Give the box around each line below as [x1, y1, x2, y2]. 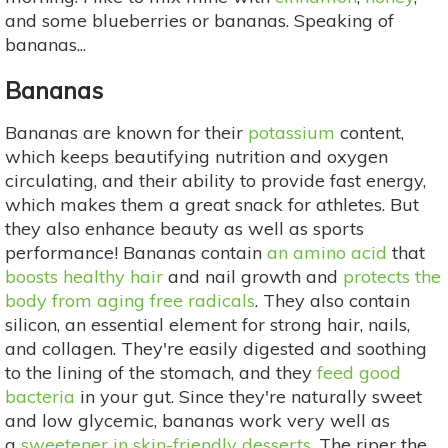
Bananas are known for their [5, 121, 248, 145]
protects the [343, 265, 441, 289]
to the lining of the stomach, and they [5, 361, 317, 385]
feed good [317, 361, 401, 385]
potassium [248, 121, 335, 145]
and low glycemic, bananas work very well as [5, 409, 390, 433]
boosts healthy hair [5, 265, 163, 289]
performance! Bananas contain [5, 241, 267, 265]
